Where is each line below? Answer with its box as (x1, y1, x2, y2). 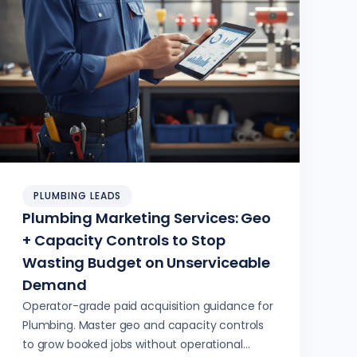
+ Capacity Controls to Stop (22, 230, 226, 250)
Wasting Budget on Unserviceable (22, 253, 271, 273)
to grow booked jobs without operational (22, 336, 243, 352)
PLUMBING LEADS (33, 189, 122, 202)
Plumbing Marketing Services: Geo (22, 208, 272, 228)
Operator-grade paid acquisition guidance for (22, 298, 273, 314)
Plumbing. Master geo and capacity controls (22, 317, 265, 333)
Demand (22, 275, 87, 295)
